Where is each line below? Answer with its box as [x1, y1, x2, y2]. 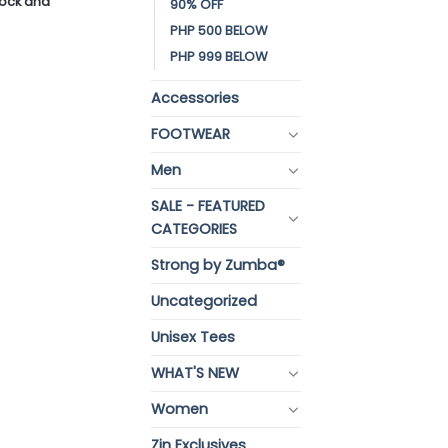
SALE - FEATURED [151, 195, 265, 216]
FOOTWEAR [151, 123, 230, 144]
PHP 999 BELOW [170, 46, 268, 66]
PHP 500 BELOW [170, 20, 268, 40]
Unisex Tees [151, 326, 235, 347]
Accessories [151, 87, 239, 108]
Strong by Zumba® [151, 254, 285, 275]
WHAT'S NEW [151, 362, 239, 383]
